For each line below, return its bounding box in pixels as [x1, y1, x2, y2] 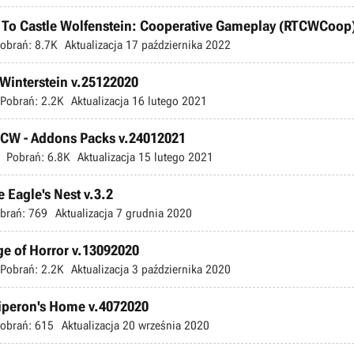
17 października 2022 [122, 37, 231, 52]
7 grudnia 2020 [113, 205, 192, 220]
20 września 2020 [119, 318, 209, 333]
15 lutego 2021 [135, 149, 213, 164]
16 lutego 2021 [129, 93, 207, 108]
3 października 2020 [129, 262, 231, 277]
